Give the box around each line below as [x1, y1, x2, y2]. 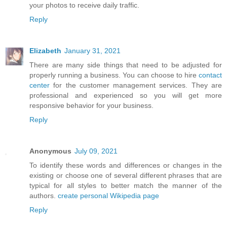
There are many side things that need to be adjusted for [29, 60, 222, 69]
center [29, 81, 50, 89]
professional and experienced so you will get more [29, 91, 222, 99]
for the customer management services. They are [50, 81, 222, 89]
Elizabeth [29, 46, 61, 55]
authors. [29, 191, 58, 200]
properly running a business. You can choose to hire [29, 70, 199, 79]
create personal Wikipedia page [58, 191, 159, 200]
